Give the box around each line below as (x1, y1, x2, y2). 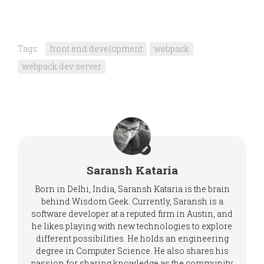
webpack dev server (22, 61, 101, 72)
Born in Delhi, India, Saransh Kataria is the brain (34, 183, 230, 194)
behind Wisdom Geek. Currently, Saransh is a (41, 196, 223, 207)
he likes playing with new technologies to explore (32, 220, 232, 232)
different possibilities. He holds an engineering (35, 233, 229, 244)
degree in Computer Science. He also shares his (35, 245, 229, 256)
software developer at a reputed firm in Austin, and (31, 208, 233, 219)
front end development (49, 43, 143, 54)
